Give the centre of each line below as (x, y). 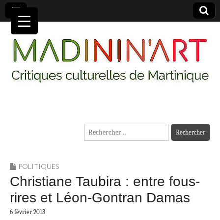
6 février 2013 (27, 212)
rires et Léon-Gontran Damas (100, 198)
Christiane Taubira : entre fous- (105, 182)
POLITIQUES (39, 166)
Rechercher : (102, 130)
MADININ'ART (81, 118)
